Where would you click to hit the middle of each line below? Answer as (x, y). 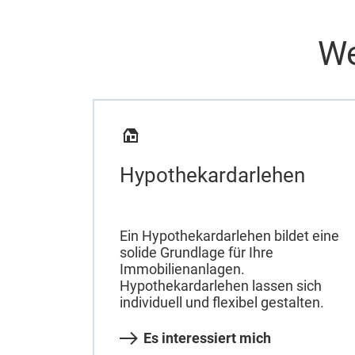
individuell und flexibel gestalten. (222, 302)
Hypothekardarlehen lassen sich (221, 285)
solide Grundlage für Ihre (197, 252)
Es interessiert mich (207, 338)
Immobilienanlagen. (182, 269)
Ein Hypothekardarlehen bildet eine (229, 235)
